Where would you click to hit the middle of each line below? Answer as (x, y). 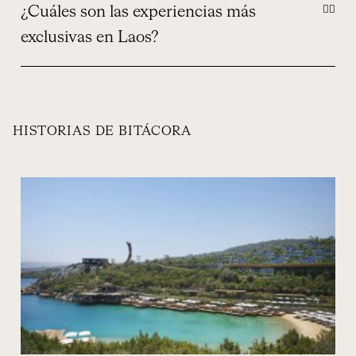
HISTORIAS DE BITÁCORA (102, 132)
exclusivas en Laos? (90, 37)
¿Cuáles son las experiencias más (138, 12)
